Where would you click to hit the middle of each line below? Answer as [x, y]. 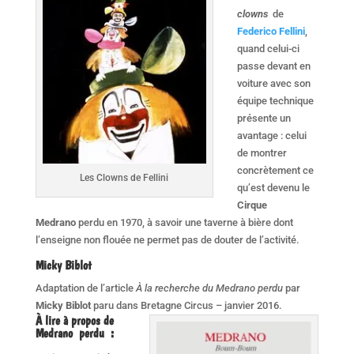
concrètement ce [275, 170]
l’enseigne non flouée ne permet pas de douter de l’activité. [167, 239]
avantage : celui [271, 135]
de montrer [262, 153]
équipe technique [275, 100]
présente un [264, 118]
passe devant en [273, 66]
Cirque [252, 205]
